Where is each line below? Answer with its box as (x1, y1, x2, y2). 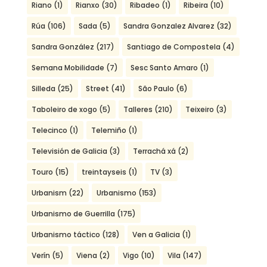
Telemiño (91, 125, 126, 136)
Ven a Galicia (132, 229, 180, 240)
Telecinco (31, 125, 67, 136)
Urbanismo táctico (31, 229, 100, 240)
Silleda (31, 83, 55, 94)
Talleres (123, 104, 153, 115)
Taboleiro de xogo (31, 104, 97, 115)
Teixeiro (185, 104, 214, 115)
